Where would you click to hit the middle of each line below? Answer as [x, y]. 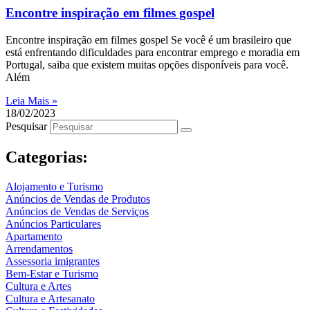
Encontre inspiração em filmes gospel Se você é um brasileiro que [148, 39]
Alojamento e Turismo [54, 186]
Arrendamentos [39, 248]
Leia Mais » [31, 100]
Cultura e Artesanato [50, 298]
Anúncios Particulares [53, 224]
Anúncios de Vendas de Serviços [77, 211]
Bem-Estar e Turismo [52, 273]
